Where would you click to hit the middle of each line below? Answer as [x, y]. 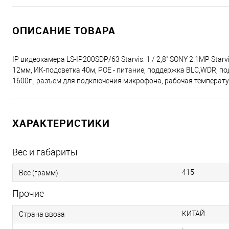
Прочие [28, 194]
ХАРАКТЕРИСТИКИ [61, 123]
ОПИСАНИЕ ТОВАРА [64, 31]
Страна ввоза [42, 214]
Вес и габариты [45, 152]
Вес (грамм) [39, 173]
